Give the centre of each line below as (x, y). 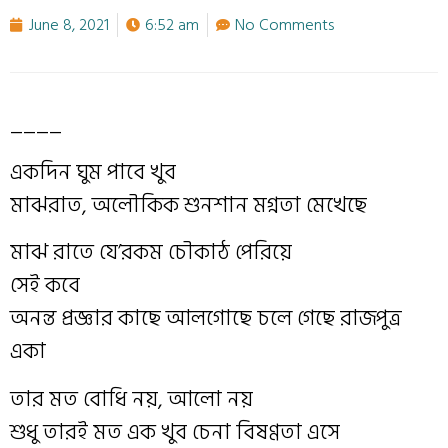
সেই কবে (45, 285)
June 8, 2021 (69, 25)
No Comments (284, 25)
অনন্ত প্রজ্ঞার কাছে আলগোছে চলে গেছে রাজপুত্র (206, 318)
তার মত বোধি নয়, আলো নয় (131, 398)
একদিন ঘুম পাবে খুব (93, 171)
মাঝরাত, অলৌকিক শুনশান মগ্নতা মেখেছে (188, 204)
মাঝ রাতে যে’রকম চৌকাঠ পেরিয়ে (151, 252)
